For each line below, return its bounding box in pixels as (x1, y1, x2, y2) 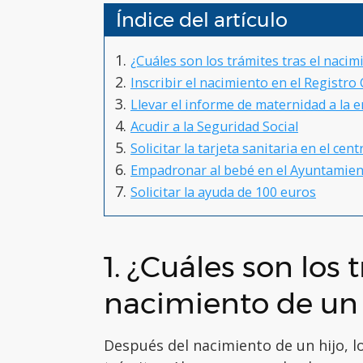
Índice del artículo (116, 7, 288, 32)
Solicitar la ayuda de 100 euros (130, 182, 316, 201)
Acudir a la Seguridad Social (130, 117, 298, 135)
